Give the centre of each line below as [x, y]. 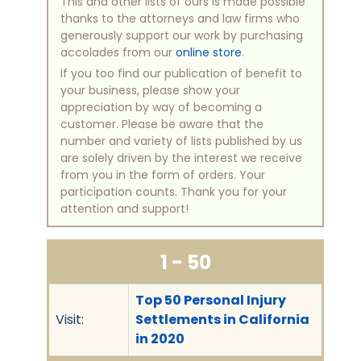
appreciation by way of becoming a [161, 107]
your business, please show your [150, 90]
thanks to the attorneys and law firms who [180, 18]
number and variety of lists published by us [181, 141]
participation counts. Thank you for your [174, 191]
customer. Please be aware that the [162, 124]
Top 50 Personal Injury [211, 300]
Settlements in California [222, 319]
